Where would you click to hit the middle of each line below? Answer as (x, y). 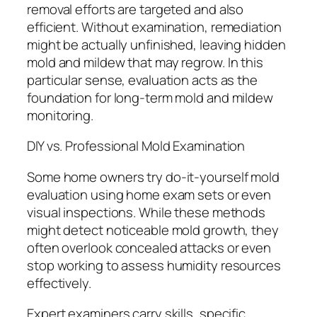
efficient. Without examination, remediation (154, 27)
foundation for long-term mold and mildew (150, 97)
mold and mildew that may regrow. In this (145, 62)
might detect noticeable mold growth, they (153, 230)
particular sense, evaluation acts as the (142, 80)
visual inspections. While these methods (146, 212)
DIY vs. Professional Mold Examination (136, 146)
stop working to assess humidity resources (154, 265)
